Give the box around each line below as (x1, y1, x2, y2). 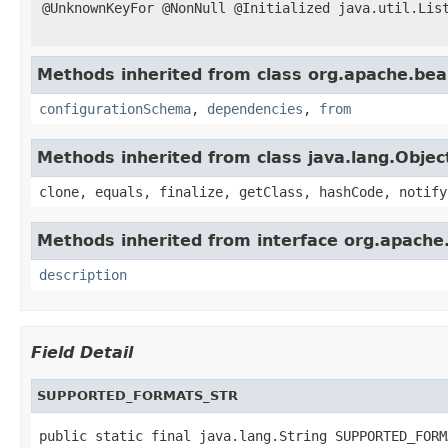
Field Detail (31, 342, 133, 362)
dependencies (207, 100, 303, 117)
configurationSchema (39, 100, 191, 117)
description (39, 266, 127, 283)
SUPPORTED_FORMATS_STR (37, 387, 238, 403)
